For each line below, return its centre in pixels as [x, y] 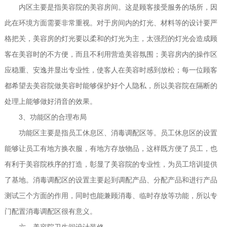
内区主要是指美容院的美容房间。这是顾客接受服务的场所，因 [111, 7]
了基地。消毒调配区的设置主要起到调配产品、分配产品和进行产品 [111, 180]
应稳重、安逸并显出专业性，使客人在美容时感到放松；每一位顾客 [111, 70]
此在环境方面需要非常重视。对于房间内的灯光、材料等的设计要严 [111, 23]
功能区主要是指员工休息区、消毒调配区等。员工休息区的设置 [111, 133]
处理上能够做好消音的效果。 [50, 101]
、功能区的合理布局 [54, 117]
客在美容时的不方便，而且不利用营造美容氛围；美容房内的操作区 [111, 54]
